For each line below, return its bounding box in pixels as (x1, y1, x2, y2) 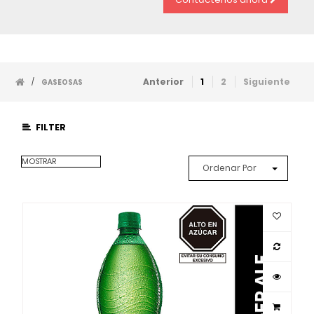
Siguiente (243, 75, 290, 88)
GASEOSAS (41, 76, 83, 88)
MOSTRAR (22, 155, 101, 167)
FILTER (34, 121, 67, 134)
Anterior (142, 75, 184, 88)
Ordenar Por (202, 161, 257, 174)
